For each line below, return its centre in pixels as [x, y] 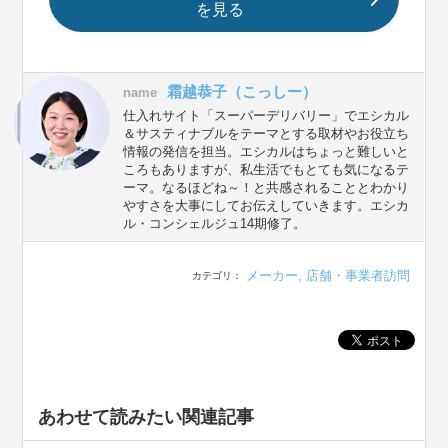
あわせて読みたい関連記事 [146, 417]
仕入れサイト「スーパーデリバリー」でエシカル [266, 116]
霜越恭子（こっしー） [242, 92]
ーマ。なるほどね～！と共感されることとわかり [266, 188]
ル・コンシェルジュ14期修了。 [215, 224]
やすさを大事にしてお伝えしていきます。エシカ [266, 206]
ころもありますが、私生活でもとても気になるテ [266, 170]
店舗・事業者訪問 [357, 276]
